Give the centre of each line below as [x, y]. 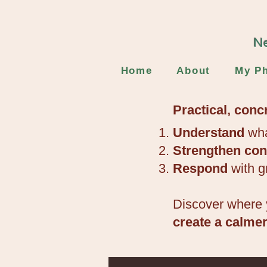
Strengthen [207, 150]
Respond [202, 168]
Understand [209, 133]
